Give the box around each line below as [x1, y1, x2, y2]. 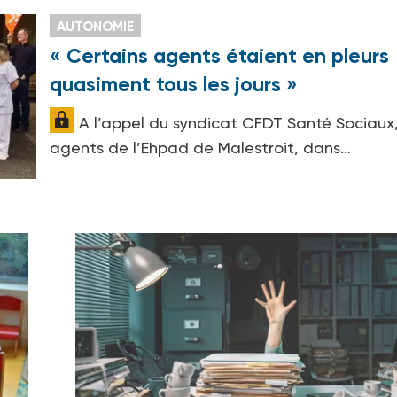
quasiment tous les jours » [50, 71, 299, 97]
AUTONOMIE [57, 18, 135, 35]
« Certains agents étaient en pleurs [50, 43, 390, 68]
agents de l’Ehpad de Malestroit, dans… [50, 137, 352, 157]
